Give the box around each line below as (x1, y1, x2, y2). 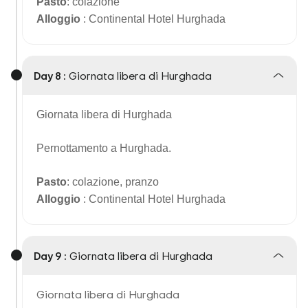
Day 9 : (34, 248, 67, 263)
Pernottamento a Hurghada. (36, 142, 171, 154)
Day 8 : (34, 68, 66, 83)
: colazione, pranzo (67, 176, 159, 188)
